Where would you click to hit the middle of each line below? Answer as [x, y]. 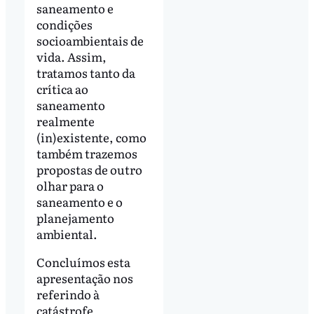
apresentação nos [84, 278]
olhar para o [70, 186]
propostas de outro [89, 170]
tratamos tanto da [86, 73]
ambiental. [71, 234]
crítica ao [62, 89]
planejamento [75, 218]
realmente [65, 121]
